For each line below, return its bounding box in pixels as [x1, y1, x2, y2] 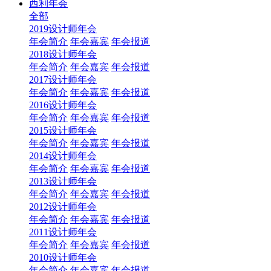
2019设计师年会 [29, 24, 97, 34]
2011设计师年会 [29, 227, 97, 237]
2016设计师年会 [29, 100, 97, 110]
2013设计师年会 [29, 176, 97, 186]
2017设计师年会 [29, 74, 97, 85]
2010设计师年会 [29, 252, 97, 263]
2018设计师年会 [29, 49, 97, 59]
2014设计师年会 [29, 151, 97, 161]
